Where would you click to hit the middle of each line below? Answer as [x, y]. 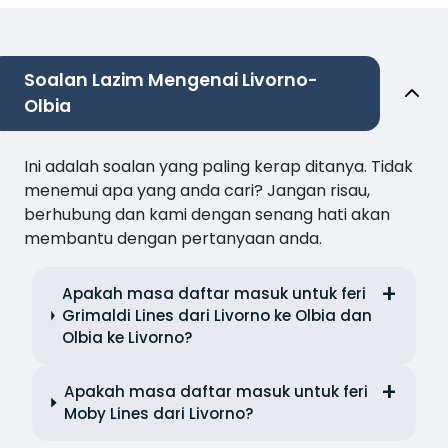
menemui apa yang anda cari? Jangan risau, [197, 190]
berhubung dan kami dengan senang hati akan [207, 214]
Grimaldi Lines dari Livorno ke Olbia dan [216, 315]
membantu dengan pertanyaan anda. [173, 238]
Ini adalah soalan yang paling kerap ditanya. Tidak [218, 166]
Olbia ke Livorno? [127, 337]
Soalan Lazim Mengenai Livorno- [171, 79]
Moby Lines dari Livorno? [158, 413]
